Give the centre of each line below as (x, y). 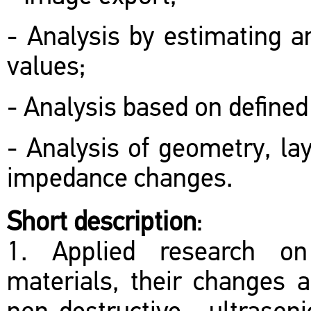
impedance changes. (123, 180)
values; (46, 68)
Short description (102, 224)
